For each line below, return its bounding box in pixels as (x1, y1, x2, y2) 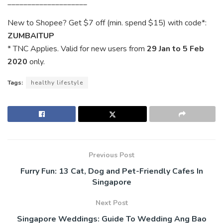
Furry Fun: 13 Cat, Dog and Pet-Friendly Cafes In (20, 166, 203, 177)
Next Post (95, 198, 128, 208)
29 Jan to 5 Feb (147, 43, 204, 55)
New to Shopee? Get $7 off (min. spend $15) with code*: (7, 17, 207, 29)
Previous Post (89, 150, 134, 160)
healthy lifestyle (31, 79, 83, 87)
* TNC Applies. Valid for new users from (7, 43, 147, 55)
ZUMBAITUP (7, 30, 54, 42)
